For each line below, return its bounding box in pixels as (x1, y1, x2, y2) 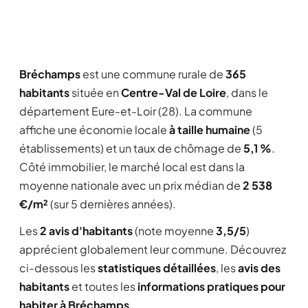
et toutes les (69, 279, 137, 294)
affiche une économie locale (19, 122, 169, 137)
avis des (238, 261, 280, 275)
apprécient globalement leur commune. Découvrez (19, 242, 286, 256)
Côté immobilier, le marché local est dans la (19, 159, 245, 174)
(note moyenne (133, 223, 216, 238)
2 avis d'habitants (40, 223, 133, 238)
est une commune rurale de (80, 67, 225, 81)
